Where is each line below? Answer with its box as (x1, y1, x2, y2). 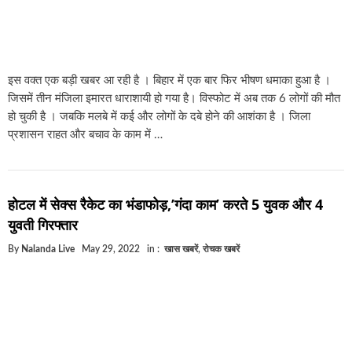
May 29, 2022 (82, 244, 140, 255)
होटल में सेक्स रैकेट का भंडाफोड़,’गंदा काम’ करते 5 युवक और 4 (8, 195, 323, 214)
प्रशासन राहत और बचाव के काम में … (8, 129, 163, 141)
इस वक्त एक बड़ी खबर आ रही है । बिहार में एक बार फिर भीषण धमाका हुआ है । (8, 75, 331, 87)
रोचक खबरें (203, 244, 240, 255)
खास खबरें (164, 244, 198, 255)
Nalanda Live (21, 244, 75, 255)
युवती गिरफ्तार (8, 215, 78, 235)
